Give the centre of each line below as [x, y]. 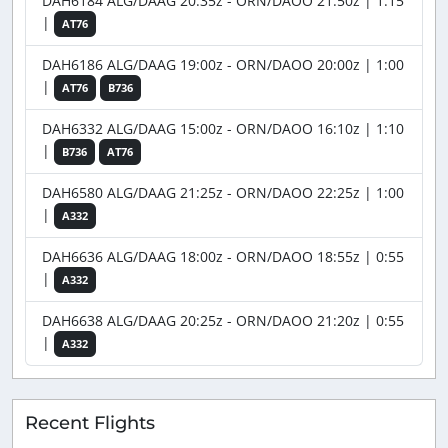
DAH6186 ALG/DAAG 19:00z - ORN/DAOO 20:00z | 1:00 [223, 64]
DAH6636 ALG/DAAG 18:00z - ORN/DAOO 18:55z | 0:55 [223, 256]
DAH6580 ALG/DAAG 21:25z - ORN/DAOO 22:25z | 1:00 [223, 192]
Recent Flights [90, 422]
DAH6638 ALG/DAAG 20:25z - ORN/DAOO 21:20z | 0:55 [223, 320]
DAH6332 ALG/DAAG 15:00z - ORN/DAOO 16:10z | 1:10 [223, 128]
